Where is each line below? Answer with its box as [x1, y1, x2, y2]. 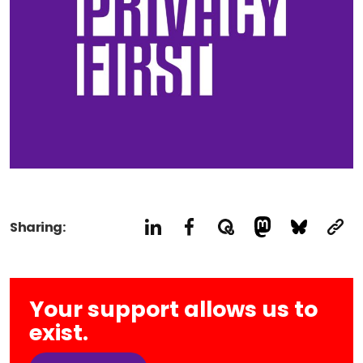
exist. [29, 317, 88, 348]
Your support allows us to [29, 293, 318, 324]
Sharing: [10, 217, 65, 237]
